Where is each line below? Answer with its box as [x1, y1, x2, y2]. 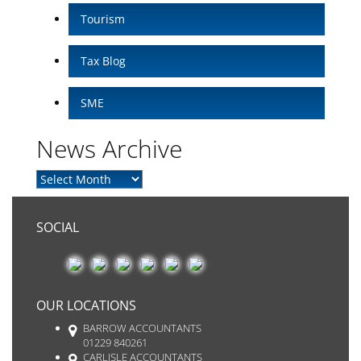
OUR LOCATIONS [36, 297, 136, 315]
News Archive [36, 132, 182, 165]
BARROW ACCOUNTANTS [83, 321, 201, 336]
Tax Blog [81, 53, 126, 68]
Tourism [81, 11, 125, 27]
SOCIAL [36, 218, 79, 236]
